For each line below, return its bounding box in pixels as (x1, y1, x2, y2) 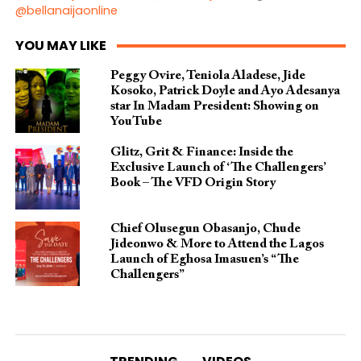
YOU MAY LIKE (15, 36, 106, 56)
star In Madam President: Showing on (110, 100, 319, 114)
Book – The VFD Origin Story (110, 176, 276, 190)
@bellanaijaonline (15, 2, 118, 19)
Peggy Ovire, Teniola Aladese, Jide (110, 69, 305, 83)
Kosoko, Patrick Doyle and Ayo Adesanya (110, 85, 340, 98)
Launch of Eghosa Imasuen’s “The (110, 253, 299, 267)
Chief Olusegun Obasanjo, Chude (110, 222, 301, 236)
